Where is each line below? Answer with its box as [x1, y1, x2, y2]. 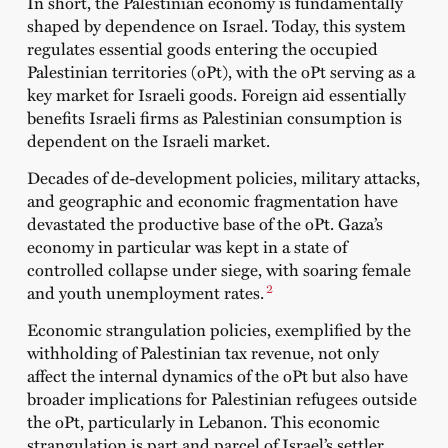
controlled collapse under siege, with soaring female [26, 256, 411, 281]
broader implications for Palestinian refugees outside [26, 386, 417, 411]
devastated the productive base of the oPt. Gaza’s [26, 210, 383, 235]
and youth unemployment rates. [26, 279, 264, 304]
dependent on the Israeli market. [26, 127, 270, 152]
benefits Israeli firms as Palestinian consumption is [26, 104, 402, 129]
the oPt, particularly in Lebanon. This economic [26, 409, 380, 434]
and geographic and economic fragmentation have [26, 187, 398, 212]
